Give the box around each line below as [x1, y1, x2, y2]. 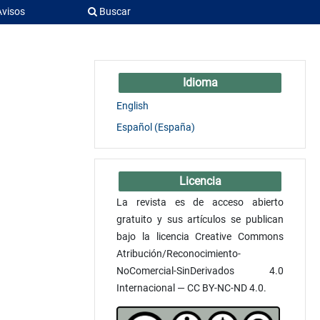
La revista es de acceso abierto [116, 196, 284, 208]
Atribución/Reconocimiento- [116, 247, 241, 259]
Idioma [182, 75, 218, 89]
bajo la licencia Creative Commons [116, 230, 284, 242]
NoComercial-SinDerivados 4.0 [116, 264, 284, 276]
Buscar [96, 5, 131, 17]
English [116, 99, 149, 111]
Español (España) [116, 121, 195, 133]
